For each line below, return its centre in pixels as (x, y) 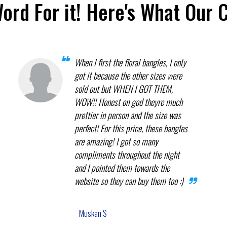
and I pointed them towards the (122, 167)
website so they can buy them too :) (129, 181)
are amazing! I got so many (117, 141)
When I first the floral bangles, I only (130, 62)
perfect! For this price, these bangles (131, 128)
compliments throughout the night (127, 154)
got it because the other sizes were (128, 75)
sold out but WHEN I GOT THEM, (124, 88)
